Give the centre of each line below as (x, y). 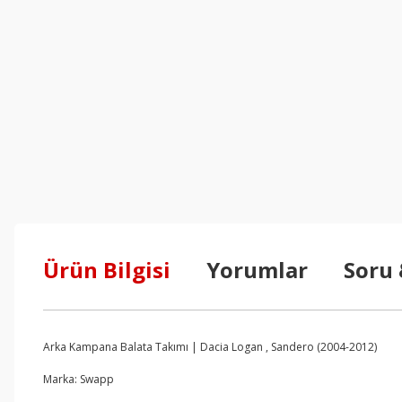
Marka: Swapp (79, 379)
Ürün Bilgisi (107, 270)
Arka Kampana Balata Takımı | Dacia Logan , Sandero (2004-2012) (210, 347)
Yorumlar (257, 270)
